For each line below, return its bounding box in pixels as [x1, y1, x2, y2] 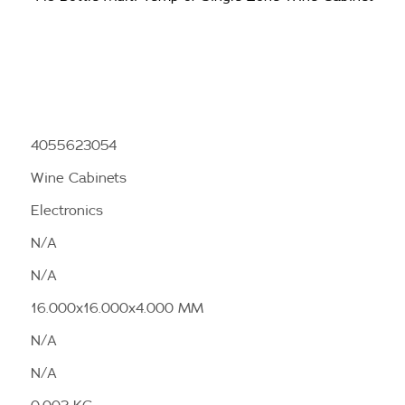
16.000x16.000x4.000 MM [31, 298, 203, 316]
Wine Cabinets [31, 168, 127, 186]
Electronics [31, 201, 103, 219]
